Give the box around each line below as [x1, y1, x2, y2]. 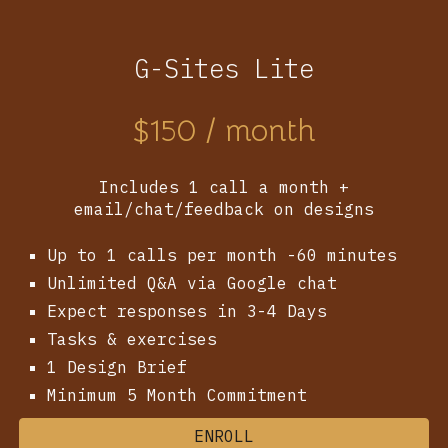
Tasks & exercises [47, 329, 218, 349]
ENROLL [194, 426, 254, 446]
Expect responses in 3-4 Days [47, 301, 328, 321]
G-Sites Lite [134, 52, 314, 85]
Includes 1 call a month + [99, 177, 349, 197]
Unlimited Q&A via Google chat [47, 273, 338, 293]
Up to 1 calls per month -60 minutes [47, 245, 398, 265]
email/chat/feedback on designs [74, 199, 374, 219]
